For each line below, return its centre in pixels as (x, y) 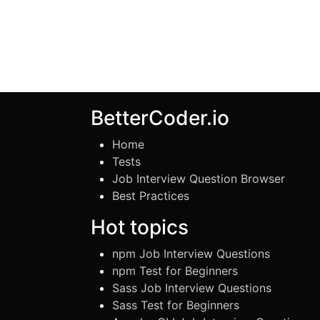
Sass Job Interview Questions (192, 287)
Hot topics (140, 227)
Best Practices (151, 195)
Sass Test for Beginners (176, 305)
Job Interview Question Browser (199, 178)
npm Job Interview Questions (191, 253)
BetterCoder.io (160, 117)
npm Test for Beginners (175, 270)
